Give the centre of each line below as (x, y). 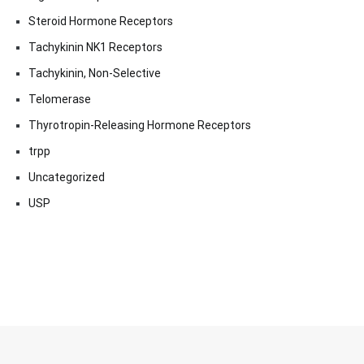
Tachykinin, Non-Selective (95, 74)
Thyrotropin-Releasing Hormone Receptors (140, 126)
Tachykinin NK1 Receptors (95, 48)
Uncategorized (67, 178)
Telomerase (60, 100)
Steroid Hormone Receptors (101, 22)
